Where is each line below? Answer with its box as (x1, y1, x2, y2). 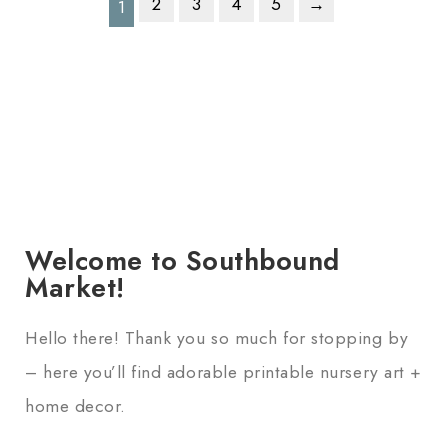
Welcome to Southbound (25, 240, 341, 280)
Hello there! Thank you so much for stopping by (25, 324, 409, 351)
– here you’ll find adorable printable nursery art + (25, 358, 422, 385)
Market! (25, 267, 125, 307)
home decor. (25, 392, 126, 419)
